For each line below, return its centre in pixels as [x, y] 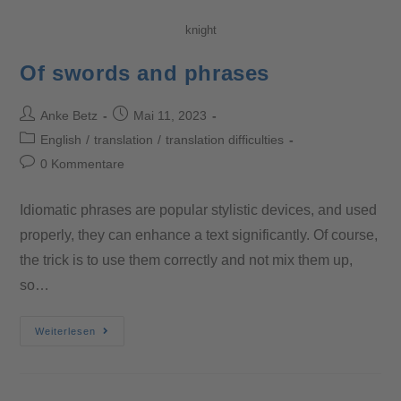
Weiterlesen [66, 332]
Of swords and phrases [145, 73]
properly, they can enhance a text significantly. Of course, [199, 235]
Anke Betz [69, 116]
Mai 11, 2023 [171, 116]
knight [200, 30]
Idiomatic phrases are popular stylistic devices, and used [199, 210]
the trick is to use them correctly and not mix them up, [187, 260]
